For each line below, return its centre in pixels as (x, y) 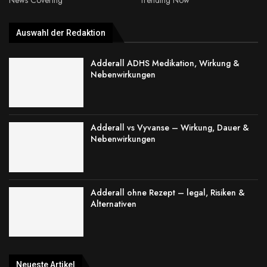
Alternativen (114, 204)
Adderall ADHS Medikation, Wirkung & (165, 63)
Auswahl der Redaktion (61, 32)
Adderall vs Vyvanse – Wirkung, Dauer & (170, 128)
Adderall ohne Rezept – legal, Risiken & (168, 192)
